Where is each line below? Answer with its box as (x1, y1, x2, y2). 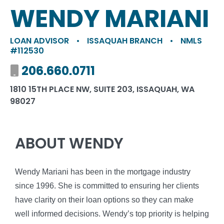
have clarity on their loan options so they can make (15, 195, 193, 204)
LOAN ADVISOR (10, 35, 71, 46)
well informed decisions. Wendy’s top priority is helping (15, 209, 209, 218)
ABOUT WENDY (15, 133, 123, 154)
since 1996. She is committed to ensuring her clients (15, 181, 199, 190)
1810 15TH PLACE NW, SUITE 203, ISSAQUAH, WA (10, 83, 194, 95)
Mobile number (10, 62, 102, 79)
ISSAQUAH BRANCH (85, 35, 164, 46)
